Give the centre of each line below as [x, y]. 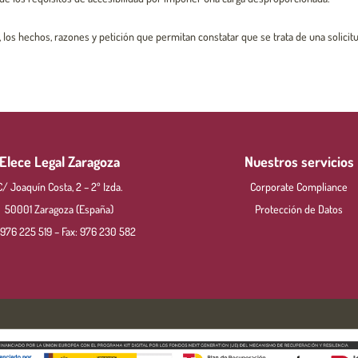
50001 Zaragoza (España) [59, 209]
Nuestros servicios [299, 161]
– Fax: [66, 231]
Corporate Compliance [299, 187]
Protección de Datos [299, 209]
